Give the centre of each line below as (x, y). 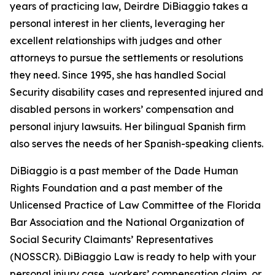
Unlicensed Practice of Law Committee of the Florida (135, 205)
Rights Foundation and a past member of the (116, 188)
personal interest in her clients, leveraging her (117, 24)
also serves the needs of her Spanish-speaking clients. (137, 144)
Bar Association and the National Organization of (127, 223)
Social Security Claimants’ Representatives (111, 240)
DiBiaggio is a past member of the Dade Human (124, 171)
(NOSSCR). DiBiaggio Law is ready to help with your (133, 257)
